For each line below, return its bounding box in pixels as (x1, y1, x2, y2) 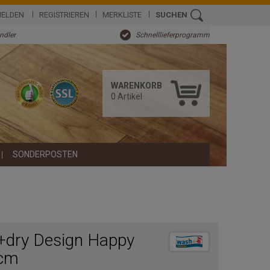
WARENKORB (111, 81, 162, 91)
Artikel (116, 92, 142, 102)
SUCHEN (155, 10, 187, 19)
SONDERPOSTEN (13, 149, 78, 160)
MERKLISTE (102, 10, 142, 19)
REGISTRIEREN (39, 10, 90, 19)
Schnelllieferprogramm (135, 31, 210, 40)
